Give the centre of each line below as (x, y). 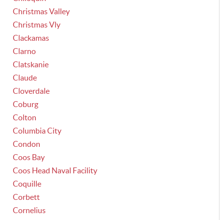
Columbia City (37, 131)
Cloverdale (31, 91)
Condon (27, 144)
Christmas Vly (37, 25)
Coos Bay (29, 157)
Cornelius (29, 210)
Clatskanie (31, 64)
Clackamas (31, 38)
